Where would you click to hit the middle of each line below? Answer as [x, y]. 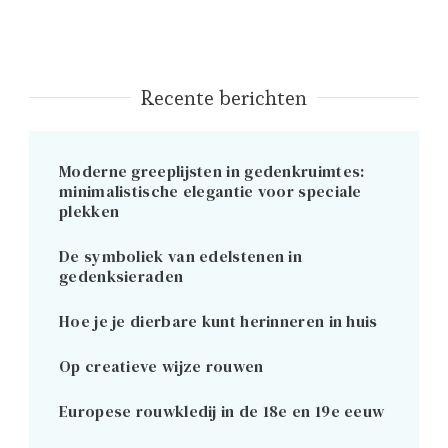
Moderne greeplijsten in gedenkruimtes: [212, 170]
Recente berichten [224, 97]
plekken [89, 210]
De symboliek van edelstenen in [181, 255]
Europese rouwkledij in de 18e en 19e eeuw [222, 410]
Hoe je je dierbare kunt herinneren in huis [218, 320]
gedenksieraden [121, 275]
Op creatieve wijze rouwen [161, 365]
